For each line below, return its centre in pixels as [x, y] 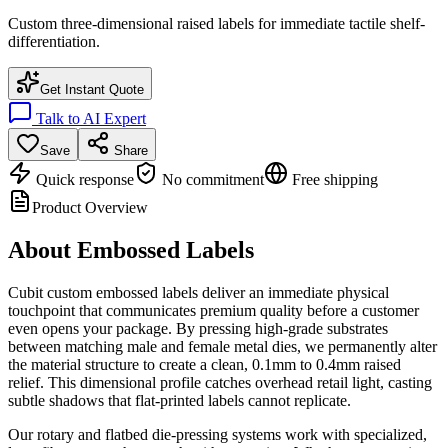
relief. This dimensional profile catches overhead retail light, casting [220, 382]
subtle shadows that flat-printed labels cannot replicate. [179, 400]
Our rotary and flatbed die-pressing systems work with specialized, [217, 434]
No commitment [211, 180]
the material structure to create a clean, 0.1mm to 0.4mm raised [204, 364]
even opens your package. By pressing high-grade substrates [198, 328]
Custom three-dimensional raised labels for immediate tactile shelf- [216, 24]
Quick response [83, 180]
